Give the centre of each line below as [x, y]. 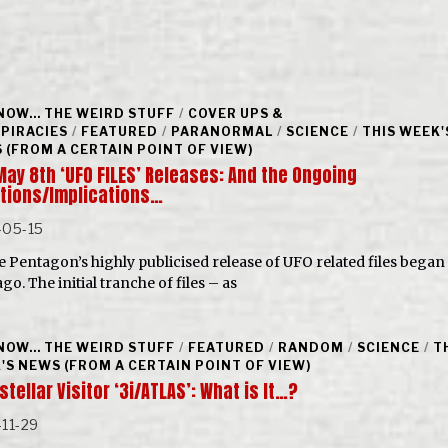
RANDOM [310, 347]
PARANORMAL [221, 131]
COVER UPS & [235, 113]
